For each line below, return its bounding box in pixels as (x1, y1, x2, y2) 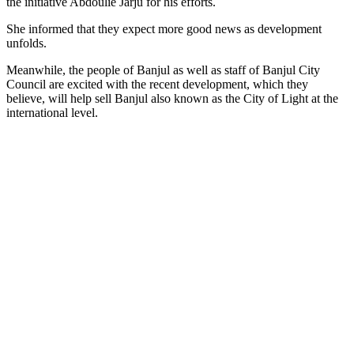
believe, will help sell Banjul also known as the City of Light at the (6, 91, 338, 105)
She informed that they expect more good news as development (6, 21, 322, 36)
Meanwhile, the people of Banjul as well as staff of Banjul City (6, 62, 320, 77)
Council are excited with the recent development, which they (6, 77, 308, 91)
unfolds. (6, 36, 47, 50)
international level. (6, 105, 98, 119)
